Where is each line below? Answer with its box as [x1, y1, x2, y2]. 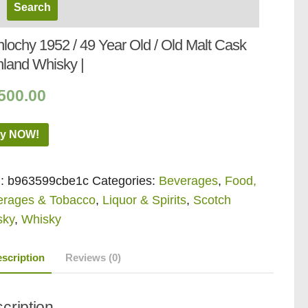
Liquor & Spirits [102, 192, 187, 207]
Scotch [193, 192, 232, 207]
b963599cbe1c [8, 173, 89, 188]
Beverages [159, 173, 219, 188]
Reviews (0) [65, 251, 122, 263]
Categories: [92, 173, 159, 188]
